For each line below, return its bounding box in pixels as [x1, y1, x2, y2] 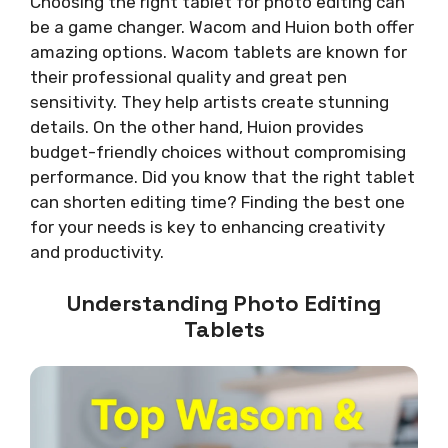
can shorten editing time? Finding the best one [30, 191, 405, 212]
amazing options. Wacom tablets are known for [30, 41, 407, 62]
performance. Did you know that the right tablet [30, 166, 415, 187]
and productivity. [30, 241, 164, 262]
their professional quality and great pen [30, 66, 347, 87]
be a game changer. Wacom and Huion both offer [30, 16, 414, 37]
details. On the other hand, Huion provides [30, 116, 364, 137]
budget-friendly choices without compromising [30, 141, 406, 162]
